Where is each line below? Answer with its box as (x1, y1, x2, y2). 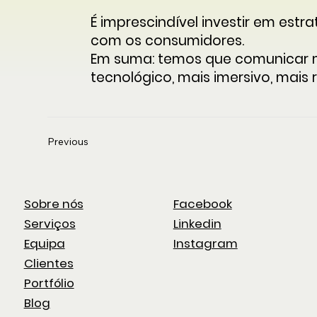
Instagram (173, 235, 238, 253)
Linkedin (173, 215, 221, 233)
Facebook (173, 195, 232, 213)
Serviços (23, 215, 76, 233)
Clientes (23, 255, 74, 272)
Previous (47, 134, 89, 148)
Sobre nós (23, 195, 83, 213)
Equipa (23, 235, 65, 253)
